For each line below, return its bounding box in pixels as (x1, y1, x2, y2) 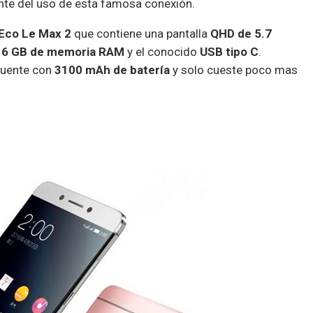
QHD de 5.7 (210, 26, 272, 41)
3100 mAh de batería (52, 62, 170, 77)
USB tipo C (200, 44, 259, 59)
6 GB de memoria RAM (1, 44, 124, 59)
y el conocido (124, 44, 200, 59)
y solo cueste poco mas (170, 62, 298, 77)
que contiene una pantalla (71, 26, 210, 41)
